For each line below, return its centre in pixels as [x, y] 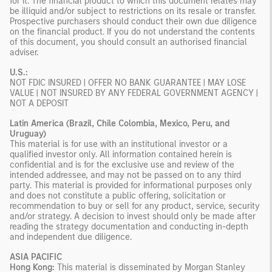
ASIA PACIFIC [36, 257]
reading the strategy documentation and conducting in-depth [129, 226]
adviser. [24, 52]
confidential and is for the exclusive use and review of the [122, 165]
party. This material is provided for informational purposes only [131, 185]
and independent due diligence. [71, 237]
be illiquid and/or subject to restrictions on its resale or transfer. [133, 11]
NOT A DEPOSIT [39, 103]
